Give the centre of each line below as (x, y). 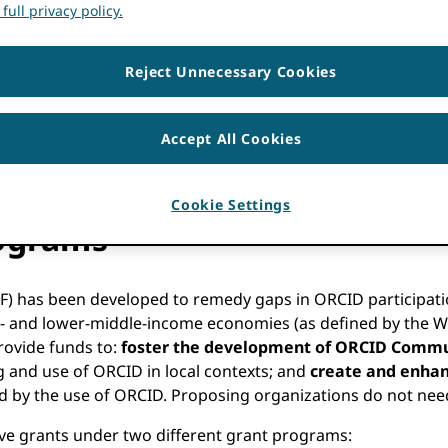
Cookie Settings (231, 205)
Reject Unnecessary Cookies (231, 72)
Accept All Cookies (231, 139)
